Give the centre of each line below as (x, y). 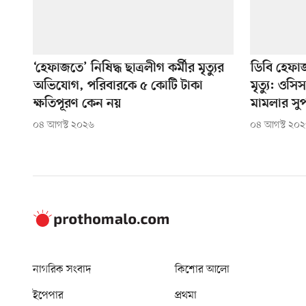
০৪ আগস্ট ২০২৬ (64, 126)
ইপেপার (48, 296)
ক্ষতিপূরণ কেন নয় (77, 105)
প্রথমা (186, 296)
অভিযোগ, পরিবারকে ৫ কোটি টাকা (118, 87)
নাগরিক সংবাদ (62, 270)
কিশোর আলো (202, 270)
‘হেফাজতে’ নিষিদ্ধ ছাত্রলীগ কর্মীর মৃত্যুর (129, 69)
